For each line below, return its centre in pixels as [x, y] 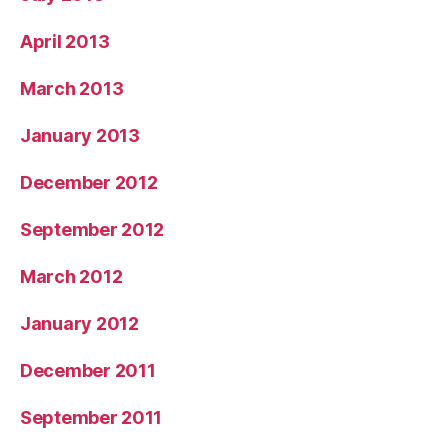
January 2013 [80, 135]
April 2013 [65, 41]
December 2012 [89, 182]
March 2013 [72, 88]
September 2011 [91, 417]
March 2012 [71, 276]
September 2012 [92, 229]
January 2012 [79, 323]
